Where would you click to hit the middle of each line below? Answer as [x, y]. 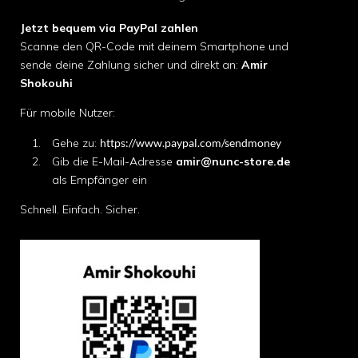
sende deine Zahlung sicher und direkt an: [131, 65]
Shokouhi [46, 84]
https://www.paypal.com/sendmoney [191, 143]
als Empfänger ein [99, 180]
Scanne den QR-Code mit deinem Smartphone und [154, 47]
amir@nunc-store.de [233, 162]
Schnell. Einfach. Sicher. [80, 210]
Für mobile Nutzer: [68, 113]
